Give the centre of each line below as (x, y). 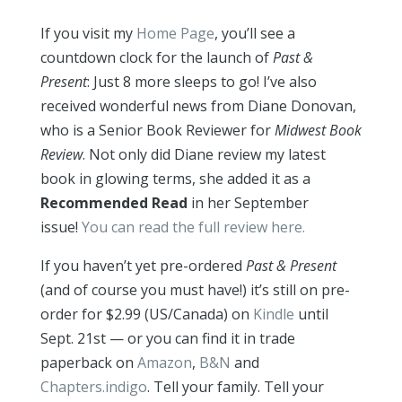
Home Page (175, 33)
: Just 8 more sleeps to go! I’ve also (201, 82)
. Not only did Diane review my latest (204, 154)
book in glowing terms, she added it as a (175, 179)
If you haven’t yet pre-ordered (143, 266)
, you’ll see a (254, 33)
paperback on (88, 363)
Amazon (164, 363)
